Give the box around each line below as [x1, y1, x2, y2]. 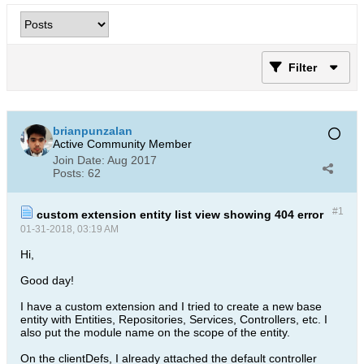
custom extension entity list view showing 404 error [33, 208, 323, 221]
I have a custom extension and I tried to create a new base [20, 300, 322, 313]
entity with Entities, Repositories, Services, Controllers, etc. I [20, 313, 327, 326]
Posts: [53, 167, 84, 180]
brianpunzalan [53, 124, 132, 137]
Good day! [20, 274, 74, 287]
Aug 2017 [107, 154, 157, 167]
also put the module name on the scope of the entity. [20, 326, 290, 339]
